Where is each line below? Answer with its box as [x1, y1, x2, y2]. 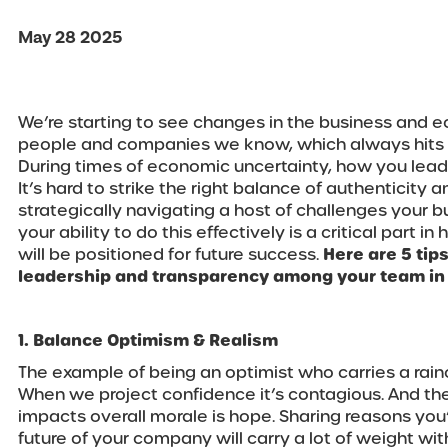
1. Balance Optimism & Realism [18, 329, 290, 353]
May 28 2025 [18, 26, 122, 50]
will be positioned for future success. [18, 243, 323, 267]
